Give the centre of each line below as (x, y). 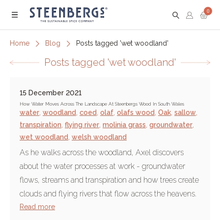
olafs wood (136, 112)
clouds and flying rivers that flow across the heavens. (108, 194)
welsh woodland (99, 137)
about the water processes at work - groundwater (102, 166)
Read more (37, 207)
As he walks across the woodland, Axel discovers (102, 152)
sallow (185, 112)
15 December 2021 (51, 93)
